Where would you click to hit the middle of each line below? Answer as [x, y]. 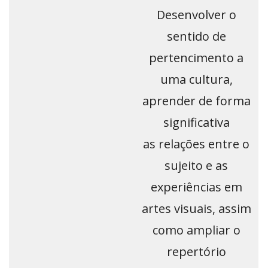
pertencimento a [196, 58]
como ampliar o [196, 230]
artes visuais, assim [196, 209]
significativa [196, 123]
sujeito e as [196, 166]
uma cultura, [196, 80]
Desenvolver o [196, 15]
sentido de [196, 36]
